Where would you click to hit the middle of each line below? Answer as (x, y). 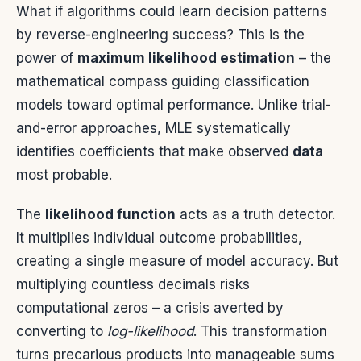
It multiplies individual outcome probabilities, (159, 237)
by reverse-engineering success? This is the (160, 34)
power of (47, 58)
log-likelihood (150, 331)
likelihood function (110, 214)
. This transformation (260, 331)
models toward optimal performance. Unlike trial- (174, 104)
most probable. (64, 174)
